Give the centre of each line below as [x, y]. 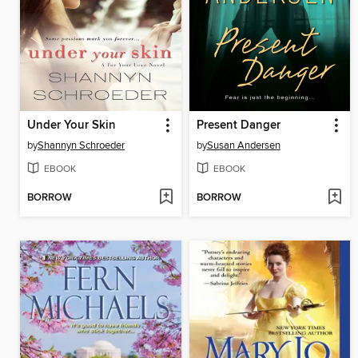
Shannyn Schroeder [81, 145]
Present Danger [238, 125]
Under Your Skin [72, 125]
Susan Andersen [243, 145]
